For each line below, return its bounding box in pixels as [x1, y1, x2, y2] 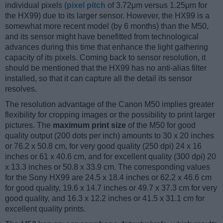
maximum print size [53, 121, 126, 130]
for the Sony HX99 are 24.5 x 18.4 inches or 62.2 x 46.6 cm [5, 173, 212, 182]
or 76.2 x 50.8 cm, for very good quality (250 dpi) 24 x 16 [5, 142, 202, 151]
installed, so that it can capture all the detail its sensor [5, 74, 192, 83]
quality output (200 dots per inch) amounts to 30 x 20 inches [5, 131, 214, 140]
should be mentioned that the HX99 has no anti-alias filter [5, 64, 207, 73]
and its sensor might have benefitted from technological [5, 32, 199, 41]
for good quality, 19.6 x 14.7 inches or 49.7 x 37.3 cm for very [5, 184, 217, 193]
